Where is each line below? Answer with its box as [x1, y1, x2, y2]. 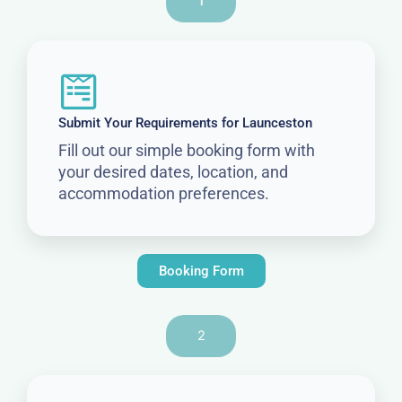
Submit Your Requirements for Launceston [58, 115, 312, 132]
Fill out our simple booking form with [58, 141, 315, 161]
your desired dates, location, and [58, 162, 288, 182]
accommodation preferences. [58, 184, 269, 204]
